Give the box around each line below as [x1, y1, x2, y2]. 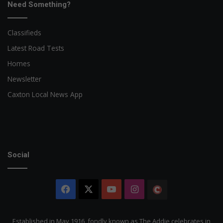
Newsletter [7, 74, 41, 84]
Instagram [138, 183, 183, 195]
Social [7, 150, 29, 159]
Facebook [70, 183, 111, 195]
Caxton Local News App [7, 89, 83, 99]
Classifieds [7, 27, 41, 37]
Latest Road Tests [7, 43, 64, 53]
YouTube [116, 183, 154, 195]
